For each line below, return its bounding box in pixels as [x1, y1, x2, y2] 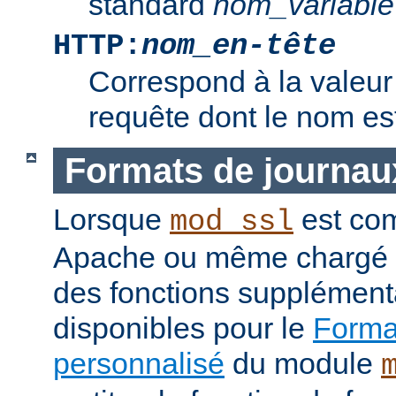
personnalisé [53, 346, 225, 381]
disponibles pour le [53, 311, 313, 346]
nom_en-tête [141, 28, 336, 63]
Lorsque [53, 202, 170, 237]
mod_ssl [170, 205, 293, 240]
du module [225, 346, 381, 381]
